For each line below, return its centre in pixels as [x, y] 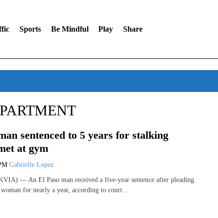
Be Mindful [70, 29]
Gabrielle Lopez [31, 164]
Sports [30, 29]
